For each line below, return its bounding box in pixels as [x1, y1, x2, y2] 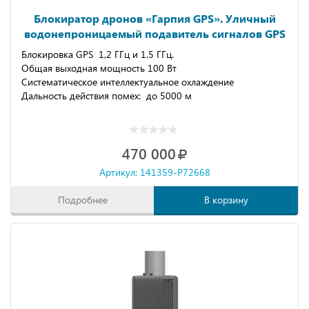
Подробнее [58, 193, 108, 206]
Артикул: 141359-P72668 [99, 166, 210, 179]
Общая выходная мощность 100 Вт [21, 61, 177, 74]
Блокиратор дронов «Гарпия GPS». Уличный [33, 11, 276, 26]
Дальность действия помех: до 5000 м [21, 89, 192, 102]
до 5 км [134, 41, 175, 56]
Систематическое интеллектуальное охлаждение [21, 75, 234, 88]
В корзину [203, 193, 248, 206]
